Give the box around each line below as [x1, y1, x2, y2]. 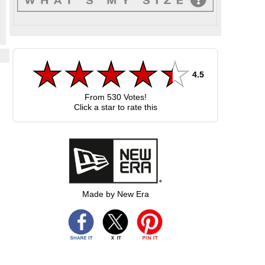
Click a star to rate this [73, 102, 157, 112]
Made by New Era [82, 189, 149, 199]
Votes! [121, 92, 147, 102]
